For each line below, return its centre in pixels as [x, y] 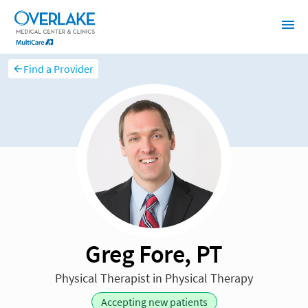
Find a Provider [59, 69]
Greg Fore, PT [154, 254]
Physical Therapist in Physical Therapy [154, 278]
